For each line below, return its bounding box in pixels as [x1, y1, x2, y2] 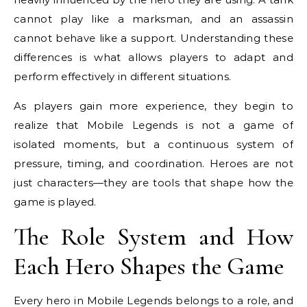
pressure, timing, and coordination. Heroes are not [14, 157, 293, 170]
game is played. [14, 195, 97, 208]
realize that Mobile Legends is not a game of [14, 119, 293, 132]
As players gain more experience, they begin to [14, 99, 293, 112]
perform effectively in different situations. [14, 70, 232, 83]
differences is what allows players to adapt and [14, 51, 293, 64]
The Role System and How [14, 222, 293, 251]
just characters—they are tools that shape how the [14, 176, 293, 189]
